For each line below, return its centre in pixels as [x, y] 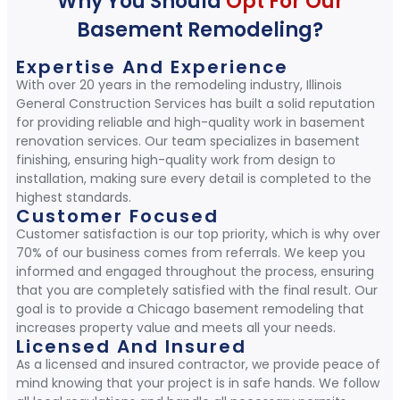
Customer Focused [117, 217]
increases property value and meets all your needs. [176, 328]
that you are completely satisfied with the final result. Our [197, 291]
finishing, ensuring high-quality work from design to [176, 160]
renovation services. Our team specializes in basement [188, 142]
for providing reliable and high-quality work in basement [191, 123]
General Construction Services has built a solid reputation [196, 104]
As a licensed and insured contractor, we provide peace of [198, 365]
